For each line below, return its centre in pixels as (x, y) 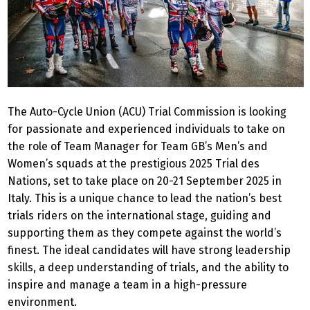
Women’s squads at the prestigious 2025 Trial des (134, 163)
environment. (42, 302)
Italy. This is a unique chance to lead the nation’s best (145, 198)
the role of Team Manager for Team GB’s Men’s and (138, 146)
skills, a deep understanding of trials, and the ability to (148, 267)
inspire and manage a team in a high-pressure (127, 284)
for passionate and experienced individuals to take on (146, 129)
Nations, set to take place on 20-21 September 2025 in (145, 181)
